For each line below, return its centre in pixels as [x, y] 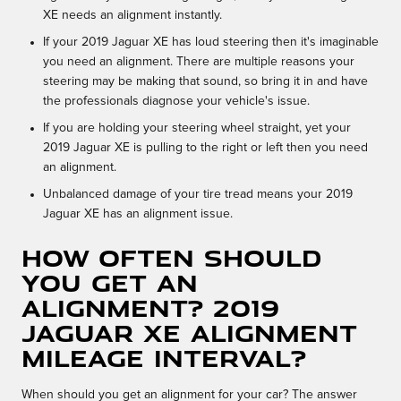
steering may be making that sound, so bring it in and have [205, 82]
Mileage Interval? [164, 358]
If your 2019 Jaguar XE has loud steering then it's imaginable [211, 43]
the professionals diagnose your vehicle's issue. [176, 102]
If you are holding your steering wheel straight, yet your [197, 128]
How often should [171, 258]
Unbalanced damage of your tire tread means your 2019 [198, 195]
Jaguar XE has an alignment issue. [138, 214]
